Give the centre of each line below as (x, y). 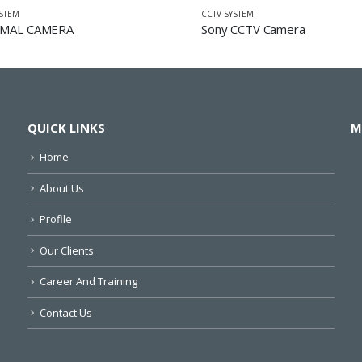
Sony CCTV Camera (253, 29)
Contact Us (66, 312)
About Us (62, 188)
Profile (56, 219)
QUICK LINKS (66, 128)
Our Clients (67, 250)
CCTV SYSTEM (227, 13)
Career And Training (88, 282)
